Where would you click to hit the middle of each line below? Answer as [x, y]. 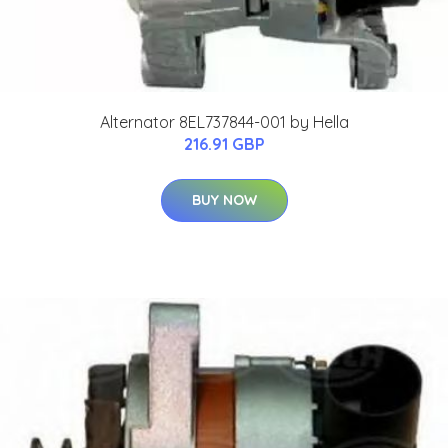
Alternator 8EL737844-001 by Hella [224, 121]
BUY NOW [224, 199]
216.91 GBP [224, 143]
